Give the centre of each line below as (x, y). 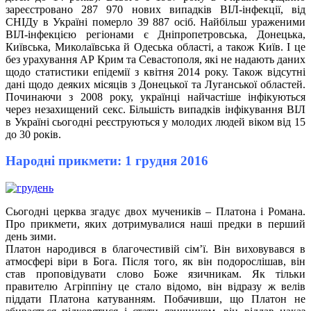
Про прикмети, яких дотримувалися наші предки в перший (155, 224)
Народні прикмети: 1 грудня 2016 (107, 161)
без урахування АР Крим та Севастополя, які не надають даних (155, 59)
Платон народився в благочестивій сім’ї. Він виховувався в (155, 249)
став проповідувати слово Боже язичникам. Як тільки (155, 274)
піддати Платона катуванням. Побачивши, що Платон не (155, 299)
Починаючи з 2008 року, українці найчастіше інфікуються (155, 96)
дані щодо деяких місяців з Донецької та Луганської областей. (155, 84)
